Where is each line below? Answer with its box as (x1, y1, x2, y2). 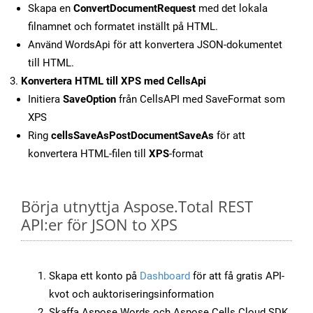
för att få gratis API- (190, 270, 284, 283)
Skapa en (28, 2, 73, 15)
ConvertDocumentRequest (73, 2, 196, 15)
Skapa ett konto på (49, 270, 140, 283)
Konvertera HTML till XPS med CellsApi (21, 75, 206, 88)
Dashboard (140, 270, 190, 283)
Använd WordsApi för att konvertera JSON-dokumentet (28, 38, 282, 52)
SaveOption (63, 93, 116, 106)
